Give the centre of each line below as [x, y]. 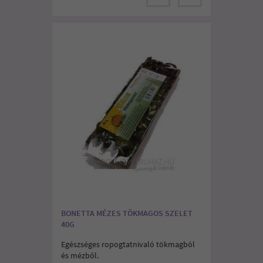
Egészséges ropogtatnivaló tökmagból [128, 244]
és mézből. [80, 255]
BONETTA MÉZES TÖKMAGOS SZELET [127, 213]
